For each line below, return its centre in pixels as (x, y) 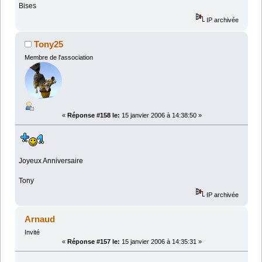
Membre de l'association (58, 58)
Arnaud (40, 219)
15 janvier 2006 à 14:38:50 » (161, 116)
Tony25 (49, 44)
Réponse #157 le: (93, 242)
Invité (32, 232)
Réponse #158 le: (93, 116)
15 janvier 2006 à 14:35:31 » (161, 242)
